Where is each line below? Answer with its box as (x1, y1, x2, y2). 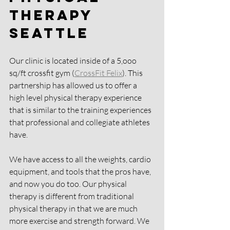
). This (122, 68, 144, 79)
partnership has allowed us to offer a (9, 80, 139, 91)
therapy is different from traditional (9, 191, 136, 202)
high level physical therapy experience (9, 92, 143, 103)
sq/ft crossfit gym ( (9, 68, 74, 79)
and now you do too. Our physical (9, 179, 128, 189)
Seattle (9, 24, 89, 42)
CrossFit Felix (74, 68, 122, 79)
